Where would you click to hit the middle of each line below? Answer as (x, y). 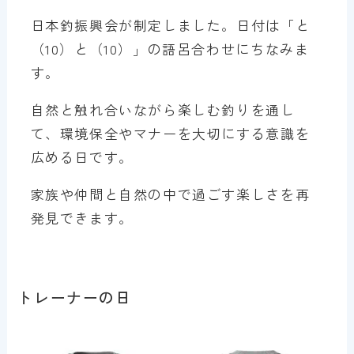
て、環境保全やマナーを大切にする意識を (170, 133)
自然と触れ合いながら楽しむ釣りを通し (163, 109)
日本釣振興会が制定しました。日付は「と (170, 24)
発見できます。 (82, 218)
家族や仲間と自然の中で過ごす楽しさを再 (170, 194)
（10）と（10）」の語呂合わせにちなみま (170, 48)
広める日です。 (82, 156)
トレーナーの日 (75, 297)
